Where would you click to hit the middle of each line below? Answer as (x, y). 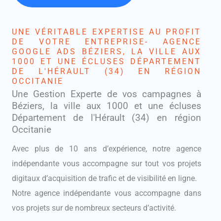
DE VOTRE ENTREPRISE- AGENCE (107, 42)
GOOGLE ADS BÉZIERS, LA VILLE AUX (107, 52)
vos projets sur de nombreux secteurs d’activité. (94, 208)
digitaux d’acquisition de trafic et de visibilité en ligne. (104, 179)
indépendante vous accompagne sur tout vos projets (107, 164)
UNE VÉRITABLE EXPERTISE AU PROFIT (107, 32)
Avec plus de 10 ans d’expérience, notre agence (107, 149)
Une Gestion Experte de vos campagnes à (107, 94)
